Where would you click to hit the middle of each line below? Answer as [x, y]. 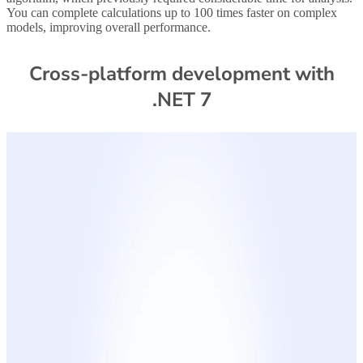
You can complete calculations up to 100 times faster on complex [172, 13]
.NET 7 [181, 100]
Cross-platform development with [181, 74]
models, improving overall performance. [109, 28]
